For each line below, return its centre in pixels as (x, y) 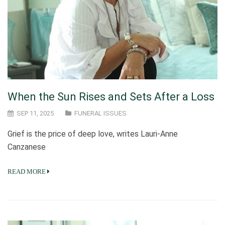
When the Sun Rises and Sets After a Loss (111, 96)
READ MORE (27, 171)
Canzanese (27, 147)
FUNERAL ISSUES (100, 113)
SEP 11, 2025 (34, 113)
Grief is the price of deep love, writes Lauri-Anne (93, 134)
